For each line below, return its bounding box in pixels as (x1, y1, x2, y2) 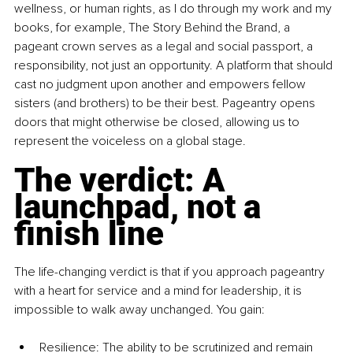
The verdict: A (14, 160, 233, 199)
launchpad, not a (14, 187, 269, 226)
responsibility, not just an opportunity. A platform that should (14, 57, 336, 73)
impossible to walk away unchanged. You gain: (14, 301, 265, 318)
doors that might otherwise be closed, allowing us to (14, 113, 303, 130)
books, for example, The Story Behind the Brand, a (14, 19, 293, 35)
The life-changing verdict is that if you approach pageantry (14, 263, 328, 280)
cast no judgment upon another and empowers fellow (14, 76, 309, 92)
